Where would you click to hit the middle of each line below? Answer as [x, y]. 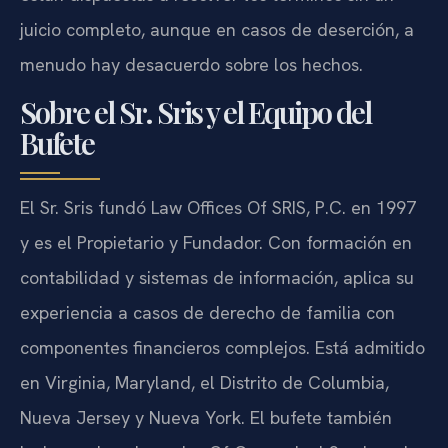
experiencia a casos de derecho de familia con [207, 312]
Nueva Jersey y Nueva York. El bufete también [206, 417]
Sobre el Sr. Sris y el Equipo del [195, 111]
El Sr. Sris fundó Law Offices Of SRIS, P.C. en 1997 [218, 207]
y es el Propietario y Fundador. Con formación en [216, 242]
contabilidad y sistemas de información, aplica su [217, 277]
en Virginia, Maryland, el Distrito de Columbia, [204, 382]
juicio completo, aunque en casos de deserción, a [217, 30]
